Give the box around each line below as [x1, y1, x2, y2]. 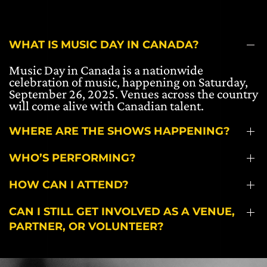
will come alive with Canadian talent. [9, 98, 204, 113]
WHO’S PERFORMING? [9, 151, 136, 165]
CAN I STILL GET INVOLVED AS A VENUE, [9, 205, 235, 219]
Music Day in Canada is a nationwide [9, 62, 203, 77]
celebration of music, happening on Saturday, [9, 74, 248, 89]
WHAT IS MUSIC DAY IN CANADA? [9, 38, 199, 51]
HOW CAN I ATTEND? [9, 178, 129, 192]
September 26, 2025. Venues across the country [9, 86, 258, 101]
